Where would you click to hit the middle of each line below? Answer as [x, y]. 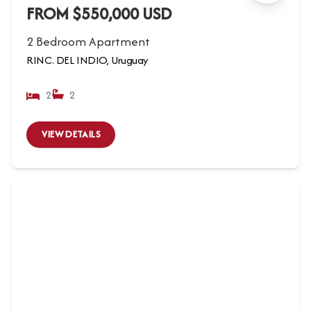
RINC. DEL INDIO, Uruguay [88, 60]
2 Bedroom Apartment [89, 41]
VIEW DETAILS [71, 134]
